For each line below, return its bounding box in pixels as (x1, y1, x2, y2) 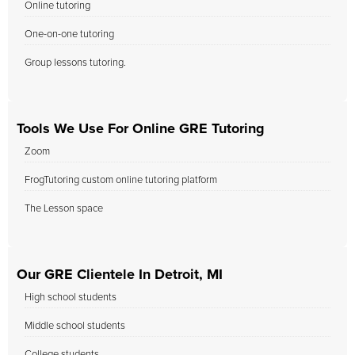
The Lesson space (25, 204, 103, 214)
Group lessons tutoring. (25, 58, 126, 68)
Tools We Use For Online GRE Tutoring (17, 122, 265, 136)
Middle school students (25, 321, 125, 331)
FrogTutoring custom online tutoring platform (25, 175, 217, 185)
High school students (25, 292, 116, 303)
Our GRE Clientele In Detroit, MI (17, 268, 223, 282)
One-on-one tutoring (25, 29, 114, 40)
